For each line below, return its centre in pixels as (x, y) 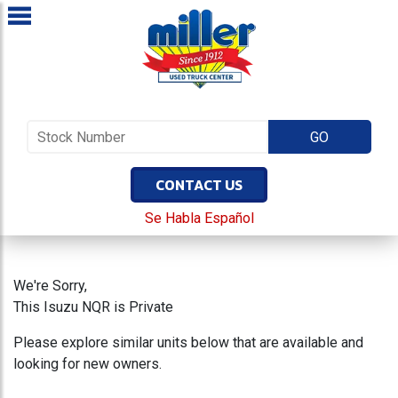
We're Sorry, (50, 286)
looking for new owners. (88, 364)
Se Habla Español (199, 218)
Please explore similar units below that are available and (188, 342)
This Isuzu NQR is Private (93, 307)
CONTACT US (199, 185)
